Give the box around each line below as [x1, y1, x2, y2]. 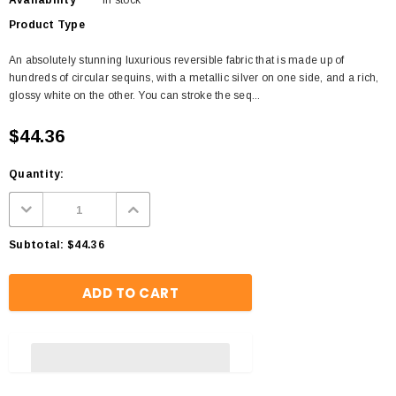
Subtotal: [9, 239, 65, 251]
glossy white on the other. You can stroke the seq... [9, 89, 261, 102]
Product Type [9, 19, 85, 31]
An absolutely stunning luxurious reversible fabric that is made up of [9, 54, 345, 66]
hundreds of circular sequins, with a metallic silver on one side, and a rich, [9, 72, 379, 84]
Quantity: [9, 168, 65, 180]
